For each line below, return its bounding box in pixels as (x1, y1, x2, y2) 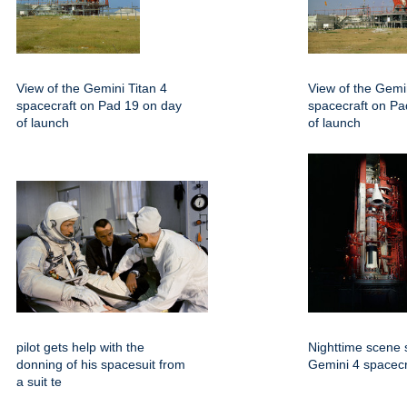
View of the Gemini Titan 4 (16, 80, 167, 95)
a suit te (16, 373, 62, 389)
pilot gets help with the (16, 339, 144, 354)
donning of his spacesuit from (16, 356, 185, 372)
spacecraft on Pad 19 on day (16, 97, 182, 113)
